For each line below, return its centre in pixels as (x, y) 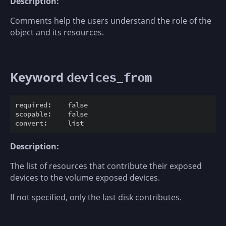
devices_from (109, 78)
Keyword (38, 77)
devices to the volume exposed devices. (85, 178)
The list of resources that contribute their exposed (106, 166)
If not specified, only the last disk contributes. (96, 197)
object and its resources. (57, 33)
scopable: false (51, 114)
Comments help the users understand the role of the (111, 21)
